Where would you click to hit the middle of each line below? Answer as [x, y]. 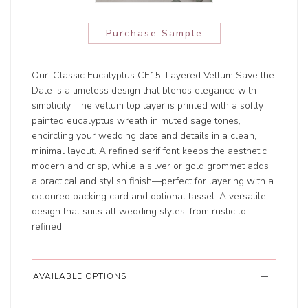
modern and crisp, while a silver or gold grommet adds [151, 166]
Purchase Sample [154, 34]
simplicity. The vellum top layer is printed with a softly [148, 106]
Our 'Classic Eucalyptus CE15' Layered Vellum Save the [153, 76]
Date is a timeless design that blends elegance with [144, 91]
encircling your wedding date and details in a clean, [144, 136]
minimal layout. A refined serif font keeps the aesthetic [150, 151]
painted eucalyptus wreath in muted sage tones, [136, 121]
